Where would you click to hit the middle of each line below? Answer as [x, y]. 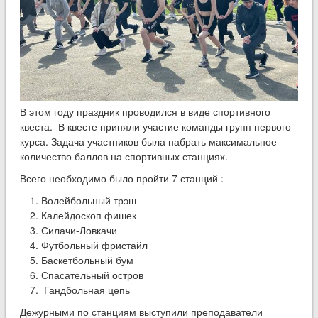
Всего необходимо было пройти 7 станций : [121, 178]
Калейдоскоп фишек [88, 215]
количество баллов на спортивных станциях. [124, 156]
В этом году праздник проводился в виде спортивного [145, 111]
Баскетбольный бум [87, 259]
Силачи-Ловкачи [79, 230]
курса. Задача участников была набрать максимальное [148, 141]
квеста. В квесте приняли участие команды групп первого [155, 126]
